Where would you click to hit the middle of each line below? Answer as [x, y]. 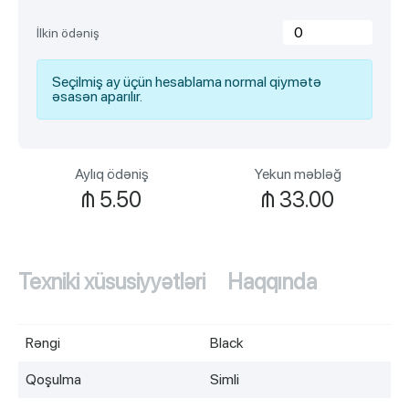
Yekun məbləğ [298, 174]
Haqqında [272, 282]
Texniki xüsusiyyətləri [112, 282]
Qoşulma [53, 379]
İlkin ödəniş [68, 32]
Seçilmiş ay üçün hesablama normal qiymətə [187, 82]
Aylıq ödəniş [111, 174]
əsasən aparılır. [97, 96]
